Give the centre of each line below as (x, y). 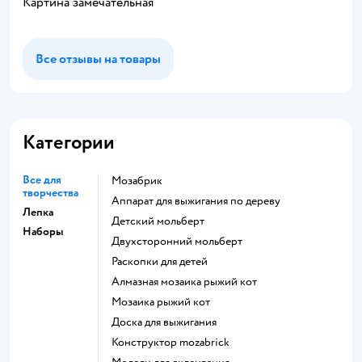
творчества (51, 192)
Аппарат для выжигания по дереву (200, 200)
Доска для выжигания (168, 322)
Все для (42, 179)
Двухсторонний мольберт (181, 241)
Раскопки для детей (162, 261)
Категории (69, 142)
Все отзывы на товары (98, 59)
